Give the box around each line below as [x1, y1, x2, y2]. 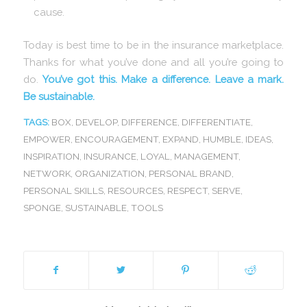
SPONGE [23, 201, 61, 213]
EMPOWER [23, 133, 71, 145]
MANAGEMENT [173, 150, 238, 162]
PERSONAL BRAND [148, 167, 232, 179]
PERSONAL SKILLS [23, 184, 103, 196]
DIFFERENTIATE [181, 116, 251, 127]
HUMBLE [202, 133, 241, 145]
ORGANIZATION [74, 167, 145, 179]
